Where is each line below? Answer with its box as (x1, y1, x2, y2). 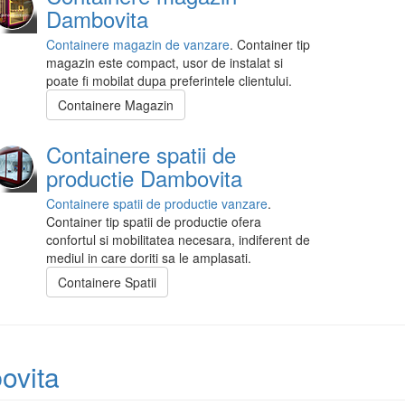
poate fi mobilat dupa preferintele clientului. (46, 71, 292, 90)
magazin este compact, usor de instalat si (46, 53, 283, 72)
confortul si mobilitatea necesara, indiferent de (46, 231, 310, 250)
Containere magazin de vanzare (46, 35, 230, 54)
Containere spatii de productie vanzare (46, 194, 268, 213)
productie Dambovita (46, 162, 242, 194)
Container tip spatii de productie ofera (46, 212, 261, 231)
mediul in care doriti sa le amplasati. (46, 249, 251, 268)
